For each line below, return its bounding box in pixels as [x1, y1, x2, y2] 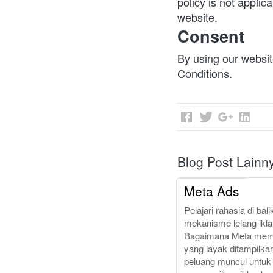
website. [177, 9, 218, 26]
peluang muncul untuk [184, 255, 271, 268]
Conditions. [177, 65, 232, 82]
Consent [177, 24, 244, 48]
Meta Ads [184, 182, 239, 200]
